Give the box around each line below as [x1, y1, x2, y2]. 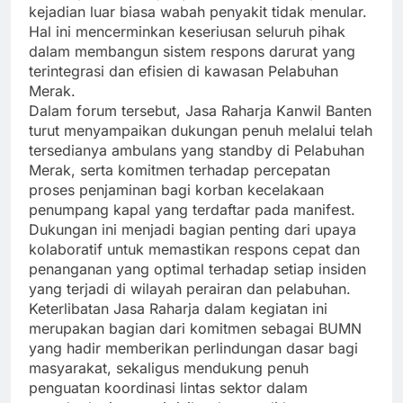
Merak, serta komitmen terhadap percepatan [29, 160, 330, 179]
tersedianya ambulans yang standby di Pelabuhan [29, 140, 364, 159]
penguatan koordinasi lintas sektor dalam [29, 378, 308, 397]
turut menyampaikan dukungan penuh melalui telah [29, 121, 372, 139]
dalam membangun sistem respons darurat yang [29, 41, 355, 60]
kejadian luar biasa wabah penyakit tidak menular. [29, 2, 367, 21]
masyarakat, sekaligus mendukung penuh [29, 358, 309, 377]
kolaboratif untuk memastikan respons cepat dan [29, 239, 360, 258]
